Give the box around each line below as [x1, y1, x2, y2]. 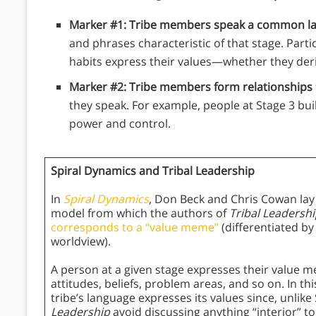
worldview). [51, 233, 111, 250]
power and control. [69, 116, 171, 132]
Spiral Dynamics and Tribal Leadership [51, 163, 255, 179]
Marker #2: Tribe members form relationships [69, 79, 312, 95]
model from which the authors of [51, 205, 229, 221]
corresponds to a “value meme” [51, 219, 219, 236]
